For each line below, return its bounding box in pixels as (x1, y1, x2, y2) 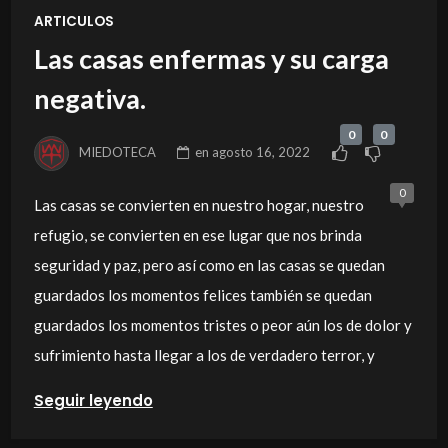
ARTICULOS (33, 11, 114, 31)
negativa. (33, 82, 146, 116)
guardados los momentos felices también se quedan (33, 286, 372, 305)
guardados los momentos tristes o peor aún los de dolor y (33, 316, 412, 335)
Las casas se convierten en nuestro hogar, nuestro (33, 196, 364, 215)
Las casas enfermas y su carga (33, 42, 389, 76)
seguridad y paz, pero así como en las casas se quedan (33, 256, 385, 275)
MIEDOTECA (79, 143, 157, 160)
